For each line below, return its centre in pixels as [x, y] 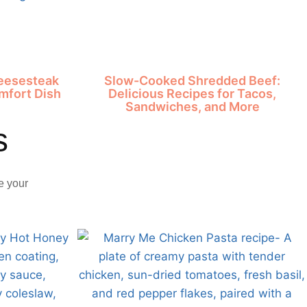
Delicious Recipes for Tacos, [193, 94]
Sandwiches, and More [192, 107]
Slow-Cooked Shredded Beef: [193, 81]
